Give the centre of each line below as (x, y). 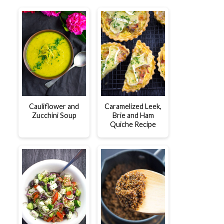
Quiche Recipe (133, 124)
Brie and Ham (133, 115)
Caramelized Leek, (133, 106)
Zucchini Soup (54, 115)
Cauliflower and (54, 106)
